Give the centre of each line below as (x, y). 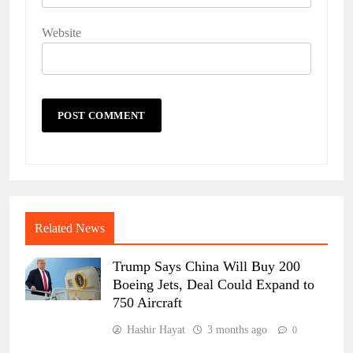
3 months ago (237, 329)
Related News (70, 228)
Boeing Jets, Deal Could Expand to (214, 284)
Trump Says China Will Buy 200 (206, 266)
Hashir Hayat (156, 329)
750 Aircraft (147, 302)
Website (61, 32)
